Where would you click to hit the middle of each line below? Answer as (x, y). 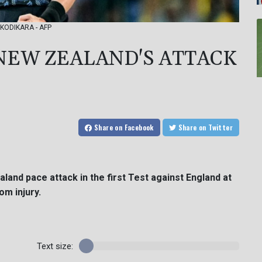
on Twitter (220, 127)
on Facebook (134, 127)
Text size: (55, 247)
